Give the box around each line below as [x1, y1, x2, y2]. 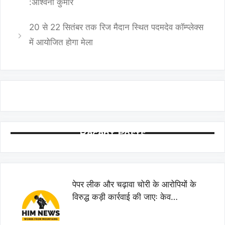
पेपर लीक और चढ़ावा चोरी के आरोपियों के [72, 179, 196, 189]
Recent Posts [79, 126, 146, 139]
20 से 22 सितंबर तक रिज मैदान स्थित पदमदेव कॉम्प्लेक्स [29, 22, 204, 32]
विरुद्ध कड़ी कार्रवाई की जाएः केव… [72, 191, 178, 202]
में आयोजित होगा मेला [29, 37, 93, 47]
